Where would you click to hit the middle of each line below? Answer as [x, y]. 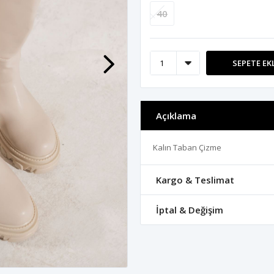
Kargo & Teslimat [195, 180]
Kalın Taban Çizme [187, 147]
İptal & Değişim [190, 210]
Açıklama [176, 116]
